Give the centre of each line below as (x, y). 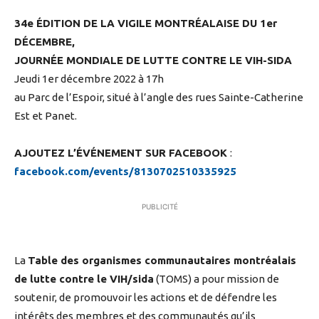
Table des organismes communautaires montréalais (162, 261)
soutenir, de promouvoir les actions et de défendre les (146, 298)
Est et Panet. (46, 116)
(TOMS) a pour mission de (216, 279)
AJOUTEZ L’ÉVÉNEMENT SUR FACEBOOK (122, 153)
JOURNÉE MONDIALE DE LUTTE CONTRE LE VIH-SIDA (153, 61)
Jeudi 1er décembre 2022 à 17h (89, 79)
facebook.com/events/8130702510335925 (125, 172)
